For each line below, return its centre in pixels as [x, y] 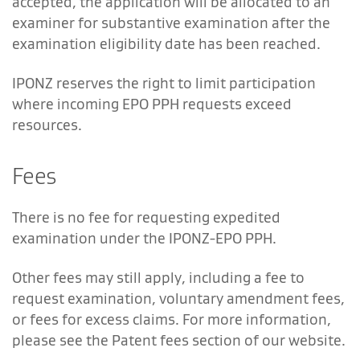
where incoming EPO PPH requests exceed [152, 104]
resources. [47, 125]
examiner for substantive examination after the [171, 22]
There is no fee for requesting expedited [146, 217]
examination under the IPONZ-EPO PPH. [144, 238]
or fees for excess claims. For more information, [172, 319]
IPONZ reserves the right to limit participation [164, 83]
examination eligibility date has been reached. [166, 43]
